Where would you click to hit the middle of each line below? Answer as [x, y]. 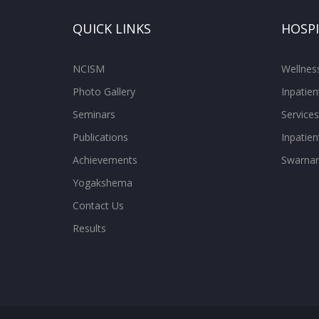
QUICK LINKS [112, 28]
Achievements [105, 160]
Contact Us [98, 205]
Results [89, 228]
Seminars [94, 114]
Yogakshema [103, 183]
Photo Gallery [104, 91]
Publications [100, 137]
